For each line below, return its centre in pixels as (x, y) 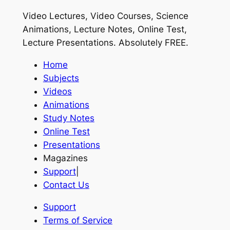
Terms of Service (78, 221)
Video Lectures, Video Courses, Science (105, 16)
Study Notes (69, 118)
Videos (57, 92)
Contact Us (66, 185)
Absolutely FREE (152, 43)
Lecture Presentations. (70, 43)
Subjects (61, 78)
